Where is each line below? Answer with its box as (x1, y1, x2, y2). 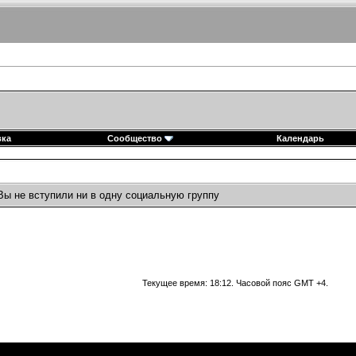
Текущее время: (142, 278, 210, 288)
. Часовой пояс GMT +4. (231, 278, 328, 288)
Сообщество (106, 133, 162, 143)
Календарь (277, 133, 324, 143)
